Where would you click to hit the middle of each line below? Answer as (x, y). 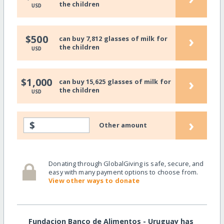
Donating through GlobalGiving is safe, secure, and (126, 163)
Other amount (123, 125)
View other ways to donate (94, 180)
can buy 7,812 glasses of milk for (113, 38)
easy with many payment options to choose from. (123, 172)
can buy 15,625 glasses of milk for (115, 81)
